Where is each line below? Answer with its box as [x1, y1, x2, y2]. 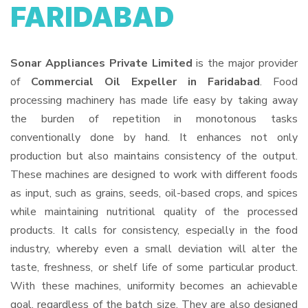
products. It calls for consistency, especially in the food [10, 223, 298, 238]
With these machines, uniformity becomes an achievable [10, 278, 298, 294]
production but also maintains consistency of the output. [10, 148, 298, 164]
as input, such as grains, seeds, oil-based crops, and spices [10, 186, 298, 201]
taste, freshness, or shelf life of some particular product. [10, 260, 298, 275]
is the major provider [192, 56, 298, 71]
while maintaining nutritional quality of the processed [10, 204, 298, 219]
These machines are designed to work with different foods [10, 167, 298, 182]
